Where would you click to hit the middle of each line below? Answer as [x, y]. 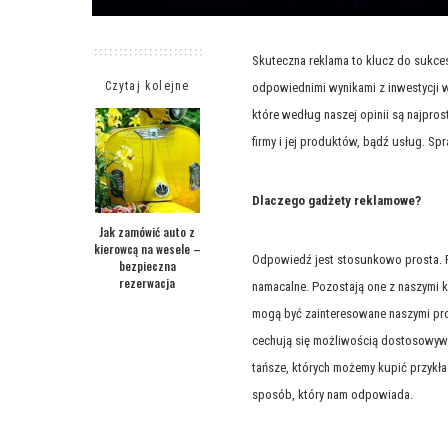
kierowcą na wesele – [147, 249]
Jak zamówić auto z [147, 232]
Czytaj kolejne [147, 86]
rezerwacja [147, 283]
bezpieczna [147, 266]
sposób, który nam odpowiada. [332, 395]
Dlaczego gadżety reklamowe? [336, 201]
